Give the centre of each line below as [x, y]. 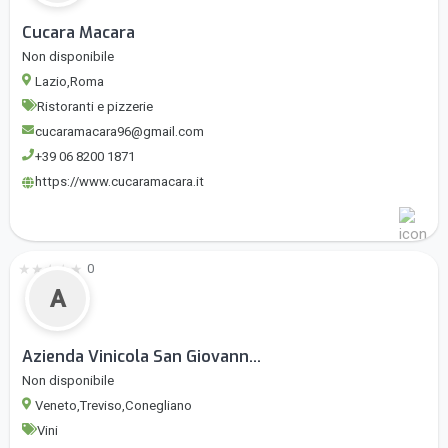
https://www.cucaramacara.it [119, 182]
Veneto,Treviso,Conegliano [113, 406]
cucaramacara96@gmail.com [119, 132]
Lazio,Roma [69, 82]
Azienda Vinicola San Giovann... [141, 357]
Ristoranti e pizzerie [95, 107]
